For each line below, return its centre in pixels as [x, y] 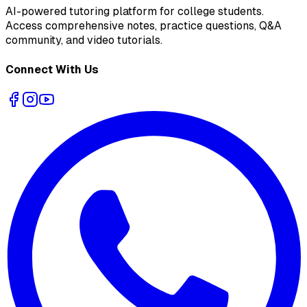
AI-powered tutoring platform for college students [134, 12]
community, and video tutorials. [84, 40]
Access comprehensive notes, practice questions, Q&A [144, 26]
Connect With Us [52, 69]
